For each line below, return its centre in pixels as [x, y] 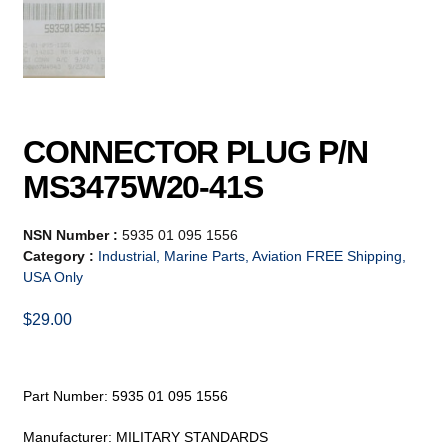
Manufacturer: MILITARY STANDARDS [146, 437]
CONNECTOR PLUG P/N [196, 151]
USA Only [53, 276]
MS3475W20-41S [143, 186]
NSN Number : [73, 234]
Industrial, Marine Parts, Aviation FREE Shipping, [252, 255]
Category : [61, 255]
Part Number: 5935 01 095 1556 [126, 396]
